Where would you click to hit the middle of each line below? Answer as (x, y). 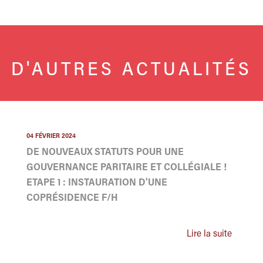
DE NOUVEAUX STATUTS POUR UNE (105, 153)
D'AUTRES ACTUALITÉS (131, 70)
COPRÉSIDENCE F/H (72, 198)
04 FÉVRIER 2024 (51, 136)
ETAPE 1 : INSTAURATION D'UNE (97, 183)
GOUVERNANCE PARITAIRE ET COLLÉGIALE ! (127, 168)
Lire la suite (209, 235)
